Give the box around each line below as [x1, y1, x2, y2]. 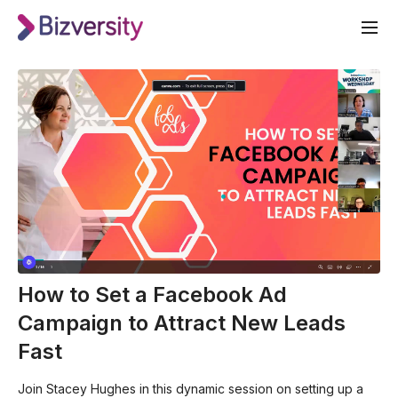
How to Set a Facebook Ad [18, 281, 287, 307]
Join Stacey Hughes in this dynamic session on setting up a [18, 380, 363, 396]
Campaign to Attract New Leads [18, 309, 346, 336]
